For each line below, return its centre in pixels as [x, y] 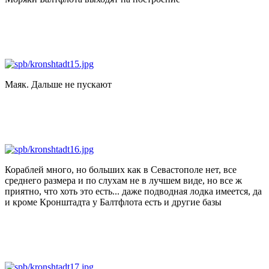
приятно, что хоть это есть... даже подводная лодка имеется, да [133, 191]
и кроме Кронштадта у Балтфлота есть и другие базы [113, 202]
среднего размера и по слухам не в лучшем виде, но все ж [123, 180]
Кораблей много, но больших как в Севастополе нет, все [121, 169]
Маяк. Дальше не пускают [58, 84]
